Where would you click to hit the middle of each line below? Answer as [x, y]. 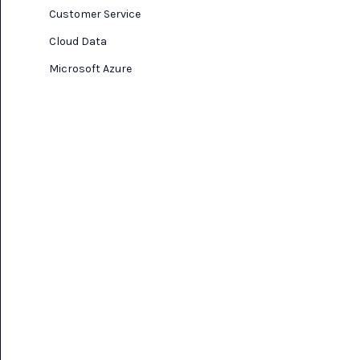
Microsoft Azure [90, 69]
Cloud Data [78, 41]
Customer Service [95, 14]
